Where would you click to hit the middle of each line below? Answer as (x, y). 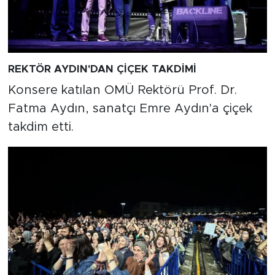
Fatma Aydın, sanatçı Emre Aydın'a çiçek (130, 108)
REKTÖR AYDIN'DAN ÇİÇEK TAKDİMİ (102, 69)
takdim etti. (41, 127)
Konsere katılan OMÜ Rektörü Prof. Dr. (122, 90)
